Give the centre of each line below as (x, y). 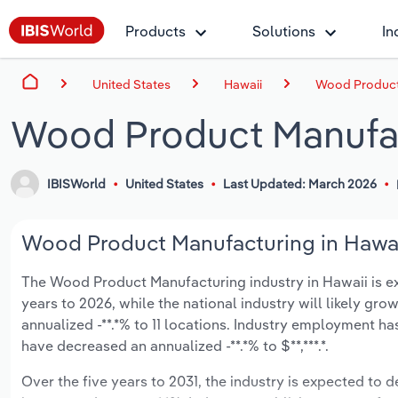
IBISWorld (77, 184)
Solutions (284, 31)
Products (155, 31)
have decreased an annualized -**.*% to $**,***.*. (175, 346)
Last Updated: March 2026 (299, 184)
